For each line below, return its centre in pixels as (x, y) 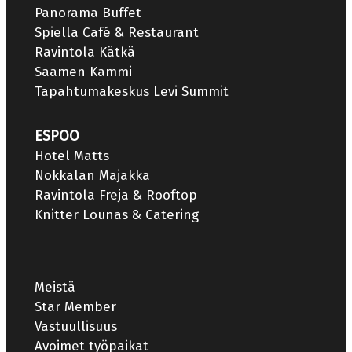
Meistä (55, 287)
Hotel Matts (72, 156)
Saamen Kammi (83, 71)
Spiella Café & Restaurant (117, 32)
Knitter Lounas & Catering (117, 214)
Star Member (75, 306)
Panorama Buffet (88, 13)
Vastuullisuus (76, 326)
